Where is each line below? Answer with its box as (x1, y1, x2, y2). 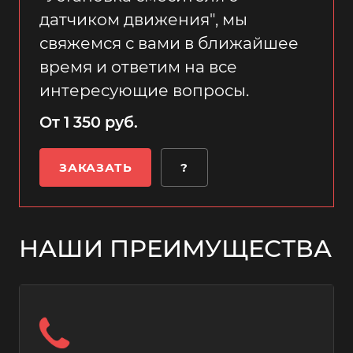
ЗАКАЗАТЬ (59, 160, 132, 175)
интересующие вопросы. (39, 80, 249, 100)
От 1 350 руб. (39, 113, 138, 132)
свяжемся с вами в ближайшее (39, 33, 299, 53)
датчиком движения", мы (39, 9, 247, 29)
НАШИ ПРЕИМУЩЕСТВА (19, 233, 332, 263)
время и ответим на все (39, 57, 237, 76)
